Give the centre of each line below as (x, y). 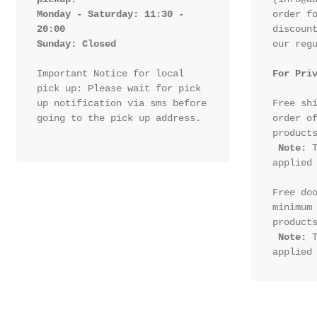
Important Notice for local (110, 74)
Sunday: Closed (79, 44)
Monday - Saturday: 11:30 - (110, 15)
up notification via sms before (122, 104)
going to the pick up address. (119, 119)
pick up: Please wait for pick (119, 89)
